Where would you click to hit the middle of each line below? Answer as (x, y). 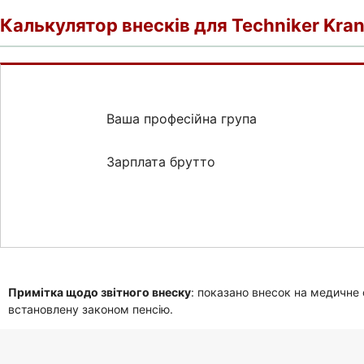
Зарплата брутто (161, 161)
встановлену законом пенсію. (91, 309)
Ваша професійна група (182, 118)
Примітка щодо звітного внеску (100, 292)
